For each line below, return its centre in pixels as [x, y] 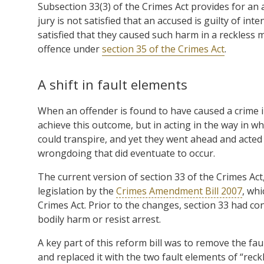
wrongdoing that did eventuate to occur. [126, 153]
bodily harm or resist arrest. [99, 219]
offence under [70, 49]
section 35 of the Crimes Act [163, 49]
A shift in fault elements [113, 84]
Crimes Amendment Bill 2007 [179, 191]
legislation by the [77, 191]
